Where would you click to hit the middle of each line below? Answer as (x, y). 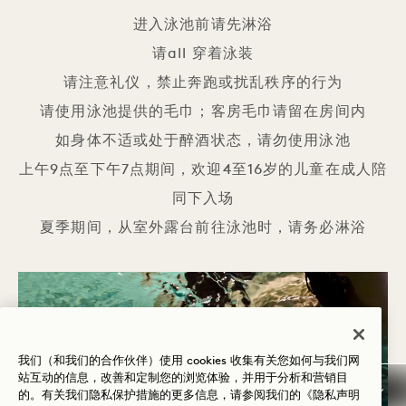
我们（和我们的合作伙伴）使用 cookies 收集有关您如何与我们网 (189, 361)
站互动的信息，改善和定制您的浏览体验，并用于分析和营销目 (183, 378)
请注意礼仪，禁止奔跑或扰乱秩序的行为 (203, 83)
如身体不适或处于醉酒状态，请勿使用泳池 (203, 141)
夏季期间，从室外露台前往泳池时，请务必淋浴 (203, 228)
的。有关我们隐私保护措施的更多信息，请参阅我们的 (159, 395)
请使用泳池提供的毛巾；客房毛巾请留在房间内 (203, 112)
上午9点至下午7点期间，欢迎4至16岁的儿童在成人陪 (203, 170)
